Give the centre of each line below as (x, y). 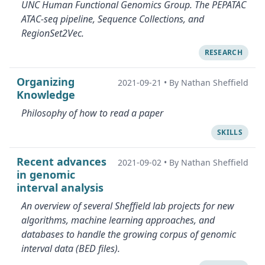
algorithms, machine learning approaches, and (118, 220)
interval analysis (60, 188)
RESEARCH (223, 52)
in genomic (46, 174)
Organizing (46, 82)
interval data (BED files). (71, 248)
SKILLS (230, 132)
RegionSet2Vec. (53, 33)
